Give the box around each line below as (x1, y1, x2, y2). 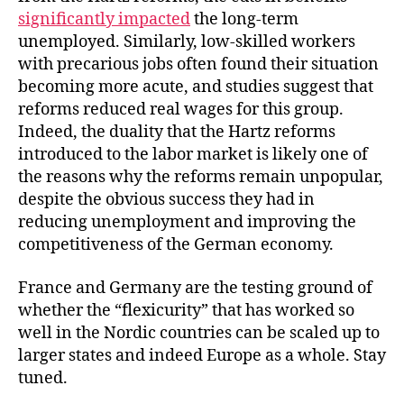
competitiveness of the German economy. (18, 234, 334, 255)
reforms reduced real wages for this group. (18, 99, 344, 120)
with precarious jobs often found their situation (18, 54, 379, 75)
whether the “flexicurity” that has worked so (18, 299, 354, 321)
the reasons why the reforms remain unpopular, (18, 167, 383, 188)
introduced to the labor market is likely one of (18, 144, 368, 165)
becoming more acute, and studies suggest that (18, 77, 373, 97)
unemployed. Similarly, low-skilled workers (18, 32, 355, 52)
